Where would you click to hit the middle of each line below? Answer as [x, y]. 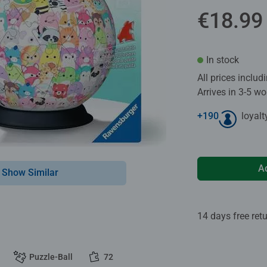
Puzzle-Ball [51, 257]
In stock [223, 60]
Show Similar [30, 172]
